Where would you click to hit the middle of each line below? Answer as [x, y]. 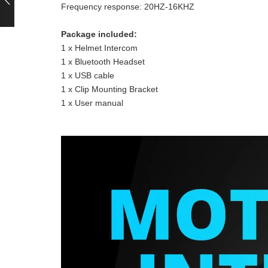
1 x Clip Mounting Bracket [109, 89]
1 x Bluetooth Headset [103, 62]
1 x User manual [92, 103]
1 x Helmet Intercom [99, 48]
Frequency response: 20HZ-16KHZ [128, 7]
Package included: [99, 34]
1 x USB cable [88, 76]
